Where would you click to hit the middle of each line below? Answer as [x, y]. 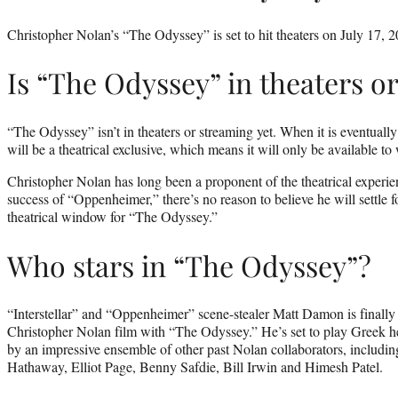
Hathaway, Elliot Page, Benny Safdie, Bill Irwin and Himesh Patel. [195, 367]
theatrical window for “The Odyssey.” [112, 217]
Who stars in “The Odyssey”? [189, 265]
